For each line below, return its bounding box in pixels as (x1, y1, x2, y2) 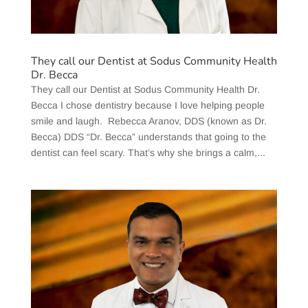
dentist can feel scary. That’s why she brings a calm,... (30, 146, 265, 158)
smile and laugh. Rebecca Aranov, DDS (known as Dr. (30, 115, 267, 126)
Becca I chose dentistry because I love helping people (30, 99, 265, 111)
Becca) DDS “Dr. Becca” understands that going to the (30, 131, 266, 142)
